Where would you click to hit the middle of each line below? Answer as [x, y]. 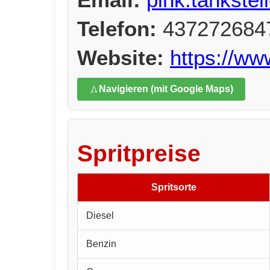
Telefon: [117, 29]
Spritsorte [174, 187]
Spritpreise [139, 153]
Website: [121, 58]
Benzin [101, 243]
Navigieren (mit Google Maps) [166, 89]
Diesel [100, 215]
